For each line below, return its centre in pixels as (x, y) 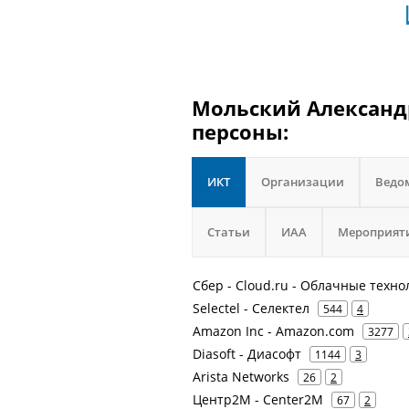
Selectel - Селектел (251, 308)
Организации (303, 182)
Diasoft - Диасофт (247, 354)
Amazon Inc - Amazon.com (273, 331)
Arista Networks (241, 377)
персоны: (240, 131)
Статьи (229, 232)
